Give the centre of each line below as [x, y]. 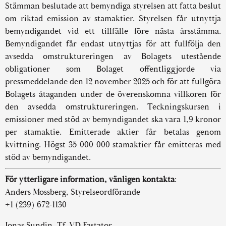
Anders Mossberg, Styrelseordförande [73, 192]
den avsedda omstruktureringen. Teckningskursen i [113, 107]
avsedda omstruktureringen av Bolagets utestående [113, 56]
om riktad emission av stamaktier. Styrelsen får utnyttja [113, 18]
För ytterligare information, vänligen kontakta [90, 179]
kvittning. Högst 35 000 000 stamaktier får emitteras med [113, 145]
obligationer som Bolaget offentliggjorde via [113, 69]
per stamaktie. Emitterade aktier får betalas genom [113, 132]
